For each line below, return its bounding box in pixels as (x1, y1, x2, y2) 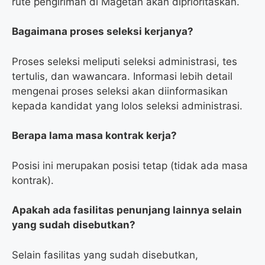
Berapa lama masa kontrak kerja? (12, 130, 177, 142)
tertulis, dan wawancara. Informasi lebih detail (12, 70, 232, 82)
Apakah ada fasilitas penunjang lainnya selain (12, 204, 242, 216)
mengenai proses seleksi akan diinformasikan (12, 85, 228, 97)
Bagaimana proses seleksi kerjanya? (12, 25, 193, 38)
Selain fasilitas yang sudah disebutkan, (12, 248, 198, 261)
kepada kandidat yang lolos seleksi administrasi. (12, 99, 243, 112)
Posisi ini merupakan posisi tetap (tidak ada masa (12, 159, 248, 172)
